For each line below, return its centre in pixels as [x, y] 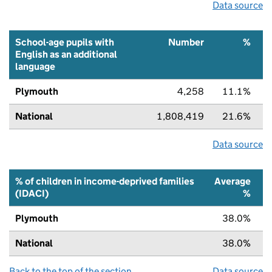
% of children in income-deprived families [105, 181]
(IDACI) [32, 193]
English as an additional [66, 54]
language [35, 66]
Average [233, 181]
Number [186, 42]
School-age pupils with [65, 42]
